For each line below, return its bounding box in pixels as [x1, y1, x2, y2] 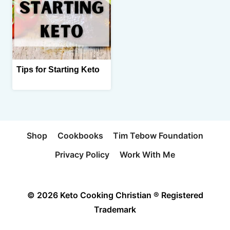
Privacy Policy [55, 149, 110, 160]
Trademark [94, 204, 136, 215]
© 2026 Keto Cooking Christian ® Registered [27, 190, 203, 200]
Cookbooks [57, 130, 103, 141]
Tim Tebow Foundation [112, 130, 203, 141]
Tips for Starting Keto [16, 65, 100, 74]
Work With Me [119, 149, 175, 160]
